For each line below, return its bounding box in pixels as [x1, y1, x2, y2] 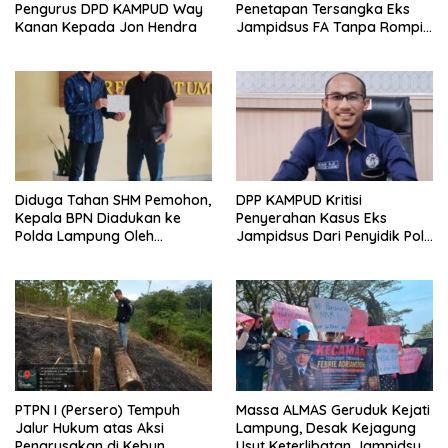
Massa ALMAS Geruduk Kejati [236, 400, 430, 419]
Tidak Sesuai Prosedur [236, 263, 386, 282]
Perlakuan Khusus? [236, 54, 362, 72]
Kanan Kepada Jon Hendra [15, 18, 197, 36]
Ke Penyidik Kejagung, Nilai [236, 245, 415, 264]
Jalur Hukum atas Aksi [15, 418, 164, 437]
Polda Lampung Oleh [15, 227, 154, 246]
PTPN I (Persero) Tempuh [15, 400, 180, 419]
